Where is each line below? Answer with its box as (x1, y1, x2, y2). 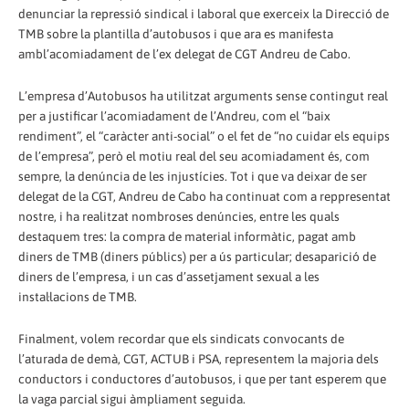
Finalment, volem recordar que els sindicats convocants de (18, 330, 344, 346)
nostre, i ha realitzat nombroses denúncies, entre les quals (18, 208, 340, 224)
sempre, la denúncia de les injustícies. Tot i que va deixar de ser (18, 168, 367, 184)
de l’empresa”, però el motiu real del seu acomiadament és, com (18, 148, 370, 163)
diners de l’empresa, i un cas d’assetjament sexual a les (18, 268, 320, 284)
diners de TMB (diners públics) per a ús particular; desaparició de (18, 248, 376, 264)
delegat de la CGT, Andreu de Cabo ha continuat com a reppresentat (18, 188, 391, 204)
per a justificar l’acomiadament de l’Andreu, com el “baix (18, 108, 330, 123)
